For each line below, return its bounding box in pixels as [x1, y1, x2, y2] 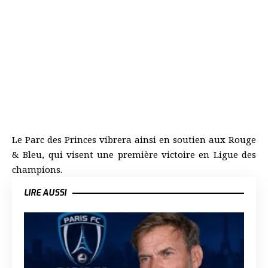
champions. [12, 163, 62, 176]
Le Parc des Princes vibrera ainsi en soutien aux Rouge [12, 133, 256, 146]
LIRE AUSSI [24, 187, 66, 199]
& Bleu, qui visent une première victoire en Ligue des [12, 148, 256, 161]
